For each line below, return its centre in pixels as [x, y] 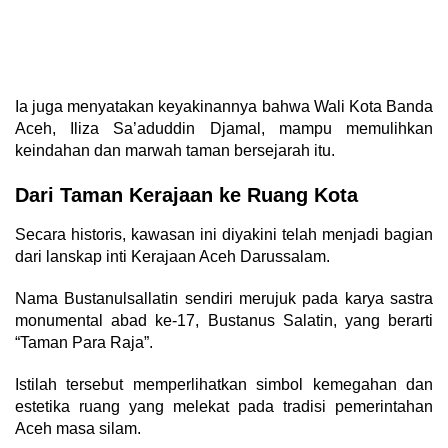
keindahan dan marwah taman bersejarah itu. [175, 151]
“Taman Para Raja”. [84, 343]
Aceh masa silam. [78, 429]
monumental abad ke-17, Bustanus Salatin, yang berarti [224, 321]
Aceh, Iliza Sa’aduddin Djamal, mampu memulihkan [224, 129]
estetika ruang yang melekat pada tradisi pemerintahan [224, 407]
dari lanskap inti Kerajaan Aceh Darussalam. [172, 257]
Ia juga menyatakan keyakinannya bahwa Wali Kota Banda [224, 107]
